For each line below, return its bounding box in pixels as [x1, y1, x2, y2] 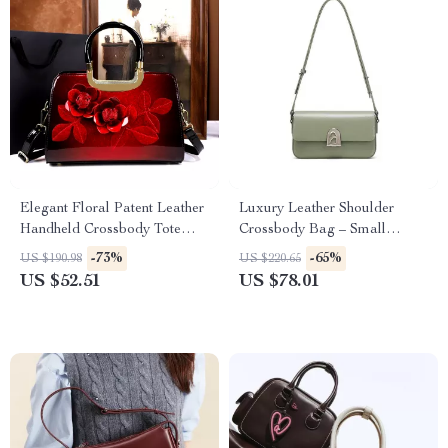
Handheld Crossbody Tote [20, 223, 181, 237]
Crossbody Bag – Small [239, 223, 386, 237]
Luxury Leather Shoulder [239, 202, 394, 216]
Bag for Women [20, 244, 118, 258]
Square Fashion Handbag [239, 244, 397, 258]
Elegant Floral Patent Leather [20, 202, 204, 216]
